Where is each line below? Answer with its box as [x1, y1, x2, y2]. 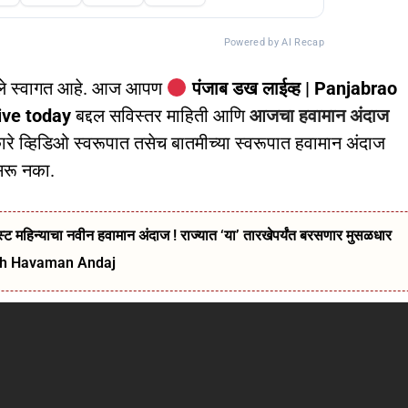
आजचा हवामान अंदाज [250, 105, 389, 127]
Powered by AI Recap [223, 36, 324, 48]
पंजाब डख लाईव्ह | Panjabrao [187, 77, 397, 99]
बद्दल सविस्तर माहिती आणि [71, 105, 250, 127]
